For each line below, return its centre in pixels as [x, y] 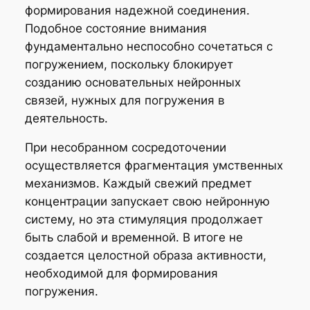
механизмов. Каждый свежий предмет [138, 184]
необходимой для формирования [121, 274]
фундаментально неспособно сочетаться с [148, 46]
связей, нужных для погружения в [125, 100]
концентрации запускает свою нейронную [147, 202]
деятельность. [66, 118]
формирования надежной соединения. [137, 10]
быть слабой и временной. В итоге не [134, 238]
